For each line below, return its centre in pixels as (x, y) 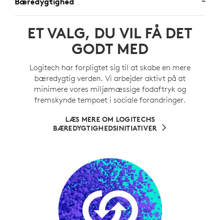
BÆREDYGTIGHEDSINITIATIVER (105, 128)
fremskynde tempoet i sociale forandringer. (110, 100)
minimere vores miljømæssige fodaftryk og (110, 89)
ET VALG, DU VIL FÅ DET (110, 33)
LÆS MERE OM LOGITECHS (110, 120)
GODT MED (110, 49)
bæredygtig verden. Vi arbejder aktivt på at (110, 78)
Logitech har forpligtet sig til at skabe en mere (110, 68)
